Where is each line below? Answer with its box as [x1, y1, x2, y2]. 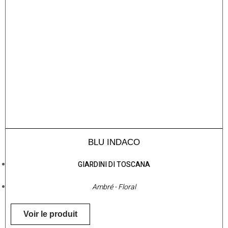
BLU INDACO [88, 137, 140, 148]
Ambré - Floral [92, 182, 136, 193]
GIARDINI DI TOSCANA [78, 159, 150, 170]
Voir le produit [23, 210, 77, 219]
